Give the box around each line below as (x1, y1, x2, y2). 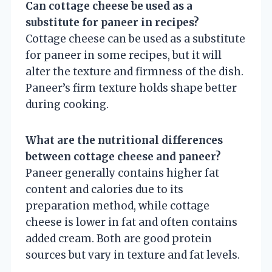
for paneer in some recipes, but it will (25, 48, 222, 62)
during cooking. (25, 97, 109, 111)
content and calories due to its (25, 182, 183, 196)
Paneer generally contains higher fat (25, 166, 219, 180)
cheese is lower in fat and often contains (25, 215, 237, 229)
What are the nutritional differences (25, 133, 223, 147)
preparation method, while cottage (25, 199, 209, 212)
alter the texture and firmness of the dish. (25, 64, 243, 78)
